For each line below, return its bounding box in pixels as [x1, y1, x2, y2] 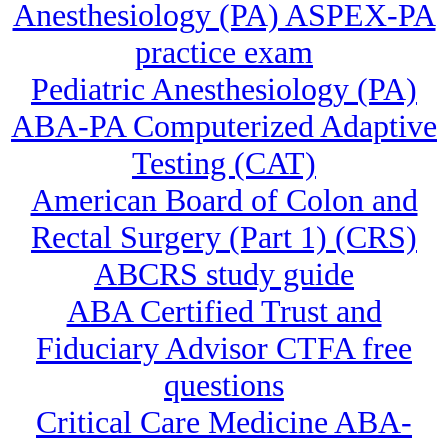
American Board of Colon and [30, 182, 418, 219]
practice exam [135, 34, 313, 71]
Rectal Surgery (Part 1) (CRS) [31, 219, 417, 256]
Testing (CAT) [132, 145, 316, 182]
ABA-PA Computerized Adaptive [11, 108, 437, 145]
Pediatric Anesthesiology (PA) [31, 71, 417, 108]
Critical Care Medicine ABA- [36, 404, 412, 441]
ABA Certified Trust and [66, 293, 382, 330]
